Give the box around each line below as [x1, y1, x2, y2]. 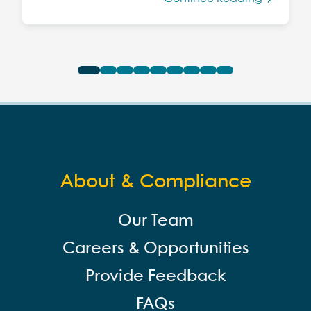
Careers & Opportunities [62, 241, 249, 257]
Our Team [117, 213, 194, 229]
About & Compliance [60, 173, 251, 192]
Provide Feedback [85, 269, 226, 285]
